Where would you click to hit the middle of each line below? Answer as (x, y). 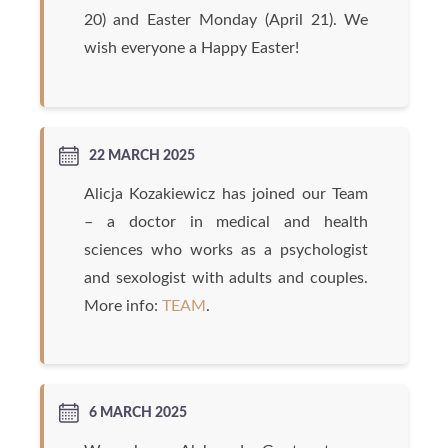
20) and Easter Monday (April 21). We (226, 20)
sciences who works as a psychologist (226, 249)
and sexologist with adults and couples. (226, 277)
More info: (122, 305)
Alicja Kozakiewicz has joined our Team (226, 193)
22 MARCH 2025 (141, 155)
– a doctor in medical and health (226, 221)
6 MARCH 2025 (137, 413)
